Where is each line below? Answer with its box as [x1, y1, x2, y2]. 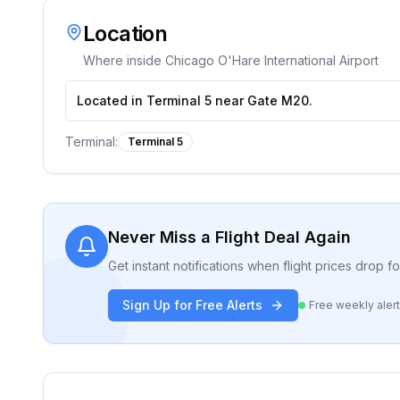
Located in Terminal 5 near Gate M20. [77, 93, 312, 108]
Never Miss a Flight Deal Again [108, 228, 351, 246]
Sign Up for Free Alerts [122, 297, 262, 312]
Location [83, 21, 168, 46]
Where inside [83, 53, 165, 68]
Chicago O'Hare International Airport [165, 53, 379, 68]
